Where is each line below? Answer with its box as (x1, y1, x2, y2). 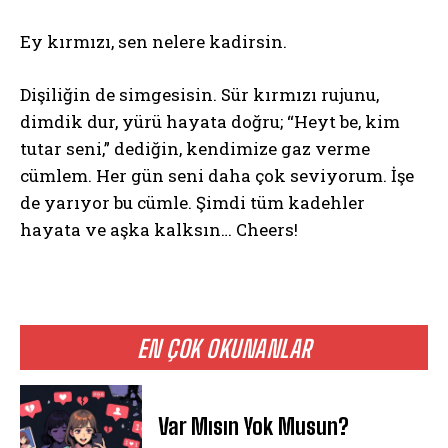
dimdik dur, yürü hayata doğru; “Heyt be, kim (20, 110, 400, 133)
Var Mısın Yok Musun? (158, 413, 350, 441)
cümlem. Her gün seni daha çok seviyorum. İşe (20, 164, 414, 187)
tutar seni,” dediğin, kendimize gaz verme (20, 137, 370, 160)
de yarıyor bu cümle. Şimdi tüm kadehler (20, 191, 365, 214)
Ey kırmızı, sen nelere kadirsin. (20, 30, 287, 53)
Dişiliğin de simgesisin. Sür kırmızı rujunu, (20, 83, 379, 106)
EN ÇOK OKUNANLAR (136, 334, 312, 363)
